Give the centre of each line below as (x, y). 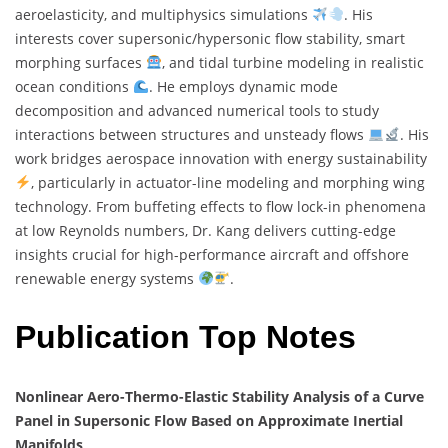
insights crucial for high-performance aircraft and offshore (212, 254)
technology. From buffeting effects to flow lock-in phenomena (220, 206)
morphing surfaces (80, 62)
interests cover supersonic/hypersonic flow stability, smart (210, 38)
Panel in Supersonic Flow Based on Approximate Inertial (209, 420)
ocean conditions (74, 86)
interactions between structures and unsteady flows (191, 134)
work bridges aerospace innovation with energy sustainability (221, 158)
